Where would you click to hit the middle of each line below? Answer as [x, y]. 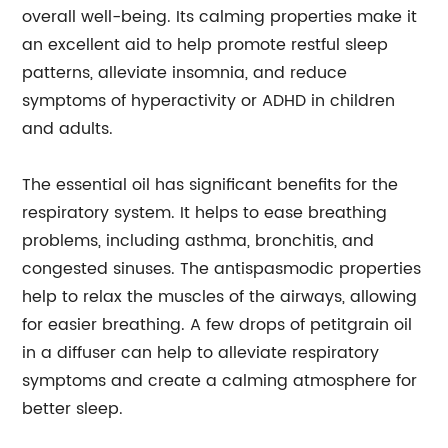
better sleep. [73, 409]
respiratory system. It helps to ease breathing [205, 213]
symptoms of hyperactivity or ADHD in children [209, 101]
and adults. [68, 129]
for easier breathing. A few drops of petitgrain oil [217, 325]
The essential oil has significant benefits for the [210, 185]
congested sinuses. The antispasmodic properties [222, 269]
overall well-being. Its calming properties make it [220, 17]
